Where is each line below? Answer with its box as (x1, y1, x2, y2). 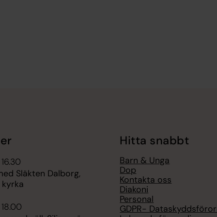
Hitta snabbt (120, 133, 189, 148)
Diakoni (120, 183, 149, 195)
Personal (120, 193, 154, 205)
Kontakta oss (120, 173, 172, 186)
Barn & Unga (120, 154, 170, 166)
